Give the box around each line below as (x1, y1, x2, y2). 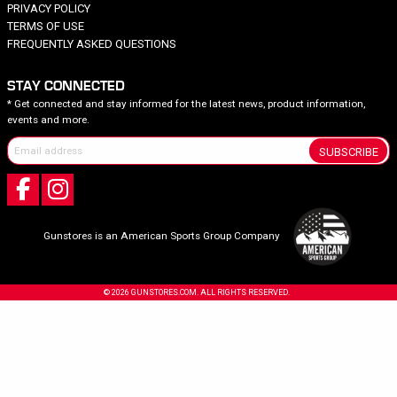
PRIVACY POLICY (7, 2, 91, 16)
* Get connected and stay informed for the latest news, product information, (7, 97, 366, 111)
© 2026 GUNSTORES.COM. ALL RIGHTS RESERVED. (103, 287, 290, 297)
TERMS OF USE (7, 19, 85, 34)
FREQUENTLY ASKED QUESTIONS (7, 37, 177, 51)
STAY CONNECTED (7, 79, 126, 94)
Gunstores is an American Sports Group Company (43, 230, 280, 243)
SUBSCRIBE (318, 144, 378, 159)
